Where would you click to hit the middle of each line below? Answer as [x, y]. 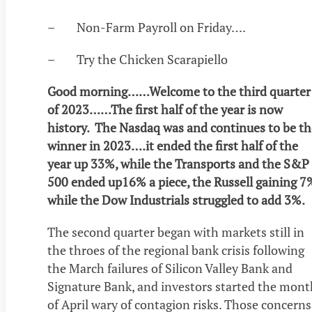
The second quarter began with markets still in [176, 232]
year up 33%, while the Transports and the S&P [178, 164]
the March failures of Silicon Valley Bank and [170, 268]
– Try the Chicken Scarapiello [138, 60]
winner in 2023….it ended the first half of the [173, 146]
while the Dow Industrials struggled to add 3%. [176, 200]
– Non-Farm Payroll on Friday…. [147, 28]
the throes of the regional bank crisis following [176, 250]
